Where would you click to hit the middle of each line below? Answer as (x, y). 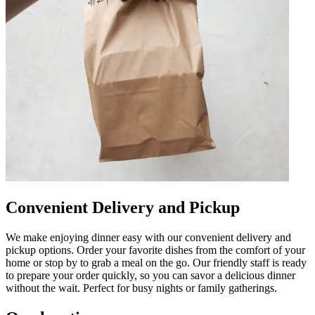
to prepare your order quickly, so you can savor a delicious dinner (150, 275)
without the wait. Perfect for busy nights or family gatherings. (141, 288)
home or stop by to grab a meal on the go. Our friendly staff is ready (156, 262)
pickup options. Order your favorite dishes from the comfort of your (155, 250)
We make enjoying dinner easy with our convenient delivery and (148, 237)
